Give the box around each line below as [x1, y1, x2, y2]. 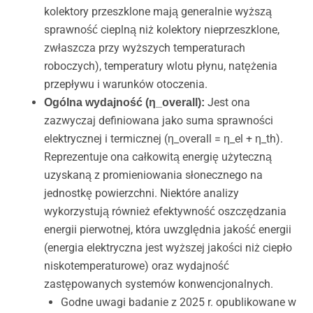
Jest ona [204, 95, 250, 109]
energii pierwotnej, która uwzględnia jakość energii [43, 222, 291, 236]
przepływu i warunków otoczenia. [43, 77, 208, 91]
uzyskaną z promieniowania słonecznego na [43, 168, 263, 182]
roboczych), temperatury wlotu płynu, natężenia [43, 59, 277, 73]
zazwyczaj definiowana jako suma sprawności [43, 113, 273, 127]
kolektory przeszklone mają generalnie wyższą [43, 4, 272, 18]
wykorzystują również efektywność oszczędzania [43, 204, 286, 218]
